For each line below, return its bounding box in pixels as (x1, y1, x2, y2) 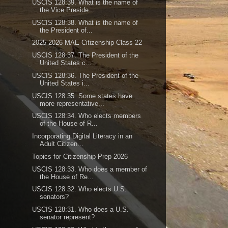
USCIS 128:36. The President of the (32, 71, 139, 79)
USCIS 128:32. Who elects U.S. (32, 185, 127, 193)
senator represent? (40, 213, 95, 221)
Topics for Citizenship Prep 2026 (32, 152, 128, 160)
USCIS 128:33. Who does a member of (32, 165, 148, 173)
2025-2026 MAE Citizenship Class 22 (32, 39, 142, 47)
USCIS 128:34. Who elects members (32, 112, 141, 120)
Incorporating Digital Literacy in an (32, 132, 133, 140)
